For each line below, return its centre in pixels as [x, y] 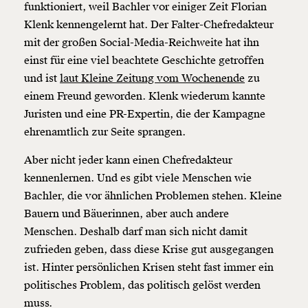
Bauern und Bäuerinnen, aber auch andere [126, 214]
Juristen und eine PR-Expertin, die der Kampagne [145, 114]
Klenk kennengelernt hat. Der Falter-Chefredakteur [149, 25]
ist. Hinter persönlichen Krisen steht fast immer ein [149, 268]
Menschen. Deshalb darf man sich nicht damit [136, 232]
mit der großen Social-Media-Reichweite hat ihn [142, 43]
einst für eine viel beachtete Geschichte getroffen [144, 61]
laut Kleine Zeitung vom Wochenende [152, 79]
